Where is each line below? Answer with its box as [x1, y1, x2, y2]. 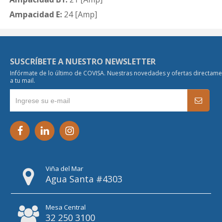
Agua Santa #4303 [46, 172, 123, 185]
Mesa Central [46, 203, 86, 212]
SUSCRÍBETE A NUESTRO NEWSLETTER [10, 56, 156, 67]
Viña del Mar [46, 164, 84, 173]
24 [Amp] [62, 9, 97, 20]
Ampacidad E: [9, 9, 62, 20]
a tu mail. [10, 76, 35, 85]
